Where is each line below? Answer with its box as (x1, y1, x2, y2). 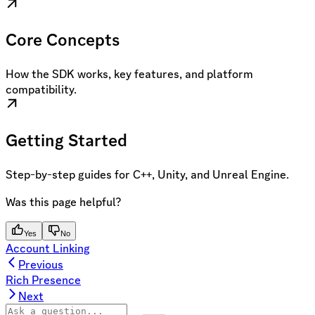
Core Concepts (6, 27, 120, 52)
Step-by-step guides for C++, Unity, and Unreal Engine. (6, 167, 289, 183)
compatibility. (6, 82, 77, 98)
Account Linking (6, 240, 90, 256)
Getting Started (6, 128, 127, 153)
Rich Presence (6, 271, 81, 288)
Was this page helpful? (6, 194, 121, 210)
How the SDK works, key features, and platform (6, 66, 253, 82)
